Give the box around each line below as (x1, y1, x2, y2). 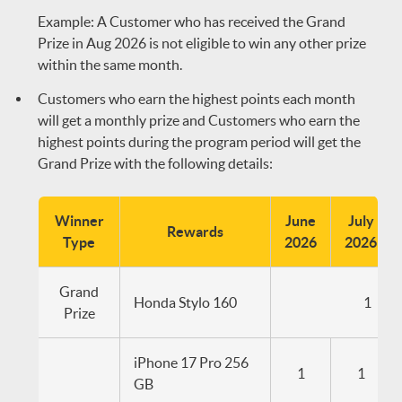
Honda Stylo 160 (134, 294, 240, 310)
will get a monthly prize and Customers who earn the (38, 112, 360, 128)
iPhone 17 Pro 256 (134, 354, 249, 371)
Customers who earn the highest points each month (38, 91, 355, 107)
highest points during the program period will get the (38, 134, 361, 150)
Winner (54, 213, 104, 229)
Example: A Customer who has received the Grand (38, 13, 345, 30)
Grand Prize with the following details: (38, 155, 273, 171)
